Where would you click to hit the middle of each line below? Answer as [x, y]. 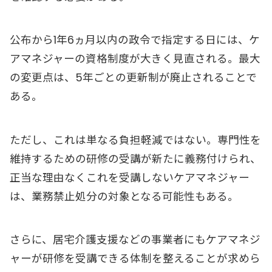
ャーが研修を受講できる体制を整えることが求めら [135, 259]
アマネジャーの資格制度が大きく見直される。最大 [135, 59]
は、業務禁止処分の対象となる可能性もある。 [124, 196]
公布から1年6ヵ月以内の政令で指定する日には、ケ [135, 40]
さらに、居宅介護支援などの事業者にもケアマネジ [135, 240]
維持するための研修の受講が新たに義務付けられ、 [135, 159]
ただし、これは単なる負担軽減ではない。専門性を [135, 140]
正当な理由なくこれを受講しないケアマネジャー [130, 178]
